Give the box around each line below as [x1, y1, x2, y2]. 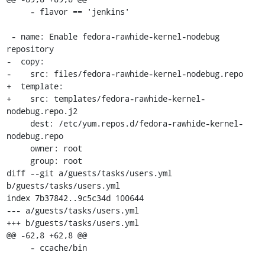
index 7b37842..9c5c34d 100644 [6, 192, 144, 203]
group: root [6, 155, 30, 166]
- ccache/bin [6, 242, 30, 253]
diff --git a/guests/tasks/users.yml [6, 167, 172, 179]
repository [6, 43, 54, 54]
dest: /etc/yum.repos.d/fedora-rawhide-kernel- [6, 118, 30, 129]
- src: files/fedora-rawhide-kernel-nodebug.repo [6, 68, 243, 79]
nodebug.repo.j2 [6, 105, 77, 117]
